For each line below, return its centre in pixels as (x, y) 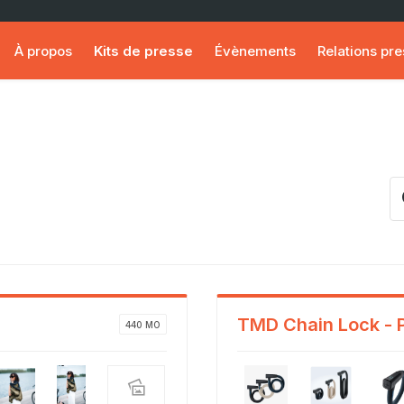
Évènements (255, 50)
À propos (43, 50)
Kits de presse (143, 50)
